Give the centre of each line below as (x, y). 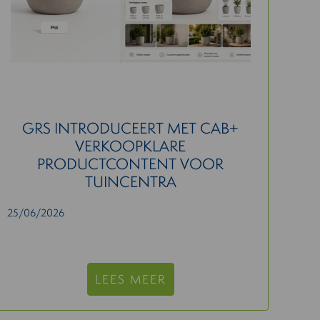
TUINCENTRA (130, 182)
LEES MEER (130, 279)
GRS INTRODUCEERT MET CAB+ (131, 128)
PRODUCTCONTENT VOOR (131, 164)
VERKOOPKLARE (131, 146)
